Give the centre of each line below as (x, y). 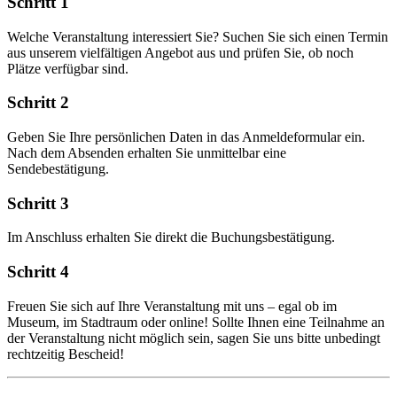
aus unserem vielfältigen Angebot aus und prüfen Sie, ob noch (180, 52)
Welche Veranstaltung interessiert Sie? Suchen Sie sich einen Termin (198, 36)
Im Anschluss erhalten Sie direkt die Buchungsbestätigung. (171, 237)
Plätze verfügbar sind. (68, 68)
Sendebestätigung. (58, 169)
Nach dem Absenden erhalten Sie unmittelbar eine (147, 153)
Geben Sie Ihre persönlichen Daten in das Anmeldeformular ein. (186, 137)
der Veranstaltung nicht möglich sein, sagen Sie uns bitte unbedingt (194, 338)
